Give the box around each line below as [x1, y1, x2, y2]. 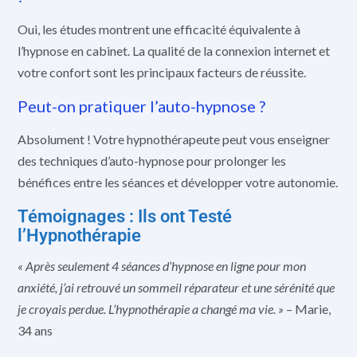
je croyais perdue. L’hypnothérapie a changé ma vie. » [18, 300, 284, 316]
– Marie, [284, 300, 331, 316]
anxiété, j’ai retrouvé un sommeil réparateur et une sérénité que [18, 279, 335, 295]
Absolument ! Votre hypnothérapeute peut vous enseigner [18, 131, 330, 147]
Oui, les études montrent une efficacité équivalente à [18, 22, 300, 37]
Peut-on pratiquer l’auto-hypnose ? [18, 96, 265, 116]
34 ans [18, 322, 53, 338]
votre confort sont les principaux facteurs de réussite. [18, 65, 306, 80]
